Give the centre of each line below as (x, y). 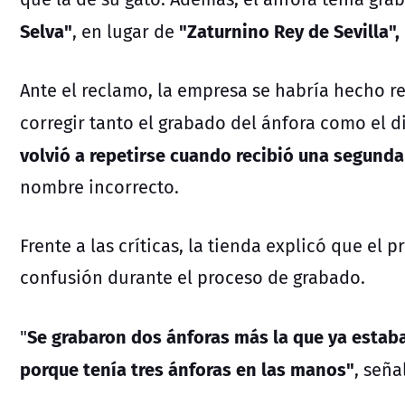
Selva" (46, 30)
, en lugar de (126, 31)
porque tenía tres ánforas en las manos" (187, 368)
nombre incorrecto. (99, 186)
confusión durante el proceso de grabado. (193, 277)
